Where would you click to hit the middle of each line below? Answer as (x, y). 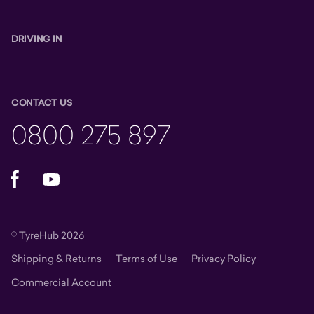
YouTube (65, 176)
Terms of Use (146, 258)
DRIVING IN (37, 39)
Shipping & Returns (56, 258)
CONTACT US (42, 103)
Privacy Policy (224, 258)
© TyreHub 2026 (48, 235)
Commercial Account (61, 282)
